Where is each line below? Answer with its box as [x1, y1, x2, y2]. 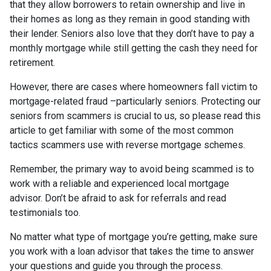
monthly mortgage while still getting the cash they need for [10, 42, 258, 54]
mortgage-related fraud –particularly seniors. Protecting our [10, 95, 261, 107]
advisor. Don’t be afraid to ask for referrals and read [10, 192, 226, 204]
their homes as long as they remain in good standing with [10, 13, 250, 25]
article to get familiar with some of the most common [10, 124, 233, 136]
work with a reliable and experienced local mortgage [10, 177, 229, 189]
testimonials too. [10, 206, 83, 218]
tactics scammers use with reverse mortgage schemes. [10, 139, 245, 151]
